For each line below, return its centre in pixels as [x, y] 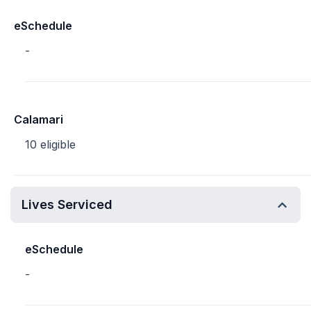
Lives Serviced [67, 204]
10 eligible [50, 144]
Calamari [39, 119]
